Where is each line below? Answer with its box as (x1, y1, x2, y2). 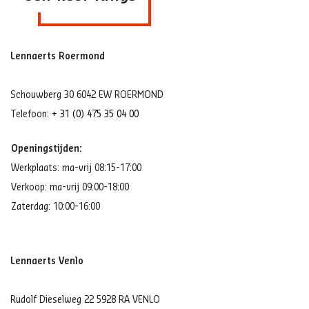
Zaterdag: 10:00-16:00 (11, 202, 100, 212)
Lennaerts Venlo (10, 257, 83, 266)
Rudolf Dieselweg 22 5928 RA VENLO (10, 295, 160, 305)
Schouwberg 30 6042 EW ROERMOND (10, 90, 163, 100)
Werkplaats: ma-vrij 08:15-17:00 (11, 163, 141, 173)
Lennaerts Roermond (10, 52, 105, 61)
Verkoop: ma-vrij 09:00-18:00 (11, 183, 129, 192)
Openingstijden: (11, 144, 82, 154)
